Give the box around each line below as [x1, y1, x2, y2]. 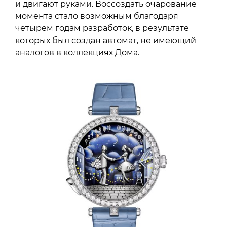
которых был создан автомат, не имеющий [15, 35, 196, 45]
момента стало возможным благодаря [15, 11, 178, 21]
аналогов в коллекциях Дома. [15, 47, 139, 57]
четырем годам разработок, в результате [15, 23, 189, 33]
